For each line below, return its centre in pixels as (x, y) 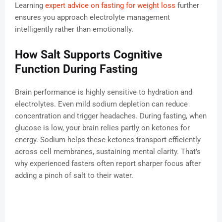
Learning (30, 6)
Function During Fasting (76, 69)
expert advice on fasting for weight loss (110, 6)
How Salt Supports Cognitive (88, 55)
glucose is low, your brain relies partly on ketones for (102, 128)
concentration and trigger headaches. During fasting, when (111, 116)
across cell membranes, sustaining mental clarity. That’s (108, 152)
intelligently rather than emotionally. (74, 29)
